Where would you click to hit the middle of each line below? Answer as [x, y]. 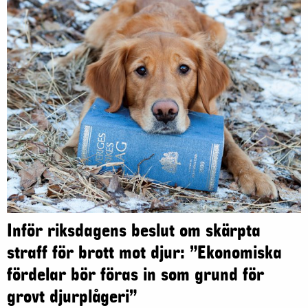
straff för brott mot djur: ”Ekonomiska [144, 253]
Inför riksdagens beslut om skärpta [134, 231]
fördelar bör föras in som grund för [135, 275]
